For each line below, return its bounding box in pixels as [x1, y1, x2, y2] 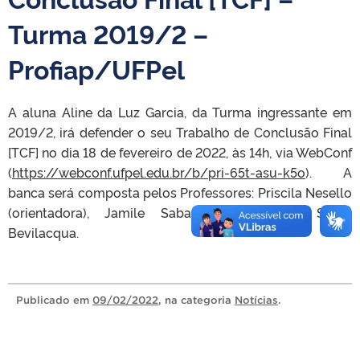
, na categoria [158, 294, 235, 306]
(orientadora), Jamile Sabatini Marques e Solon [8, 203, 352, 221]
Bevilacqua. [8, 223, 79, 241]
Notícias [235, 294, 278, 306]
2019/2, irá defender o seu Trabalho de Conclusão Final [8, 123, 352, 141]
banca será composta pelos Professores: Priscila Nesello [8, 183, 352, 201]
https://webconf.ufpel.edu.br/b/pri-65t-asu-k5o [12, 163, 305, 181]
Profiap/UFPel [8, 51, 185, 86]
